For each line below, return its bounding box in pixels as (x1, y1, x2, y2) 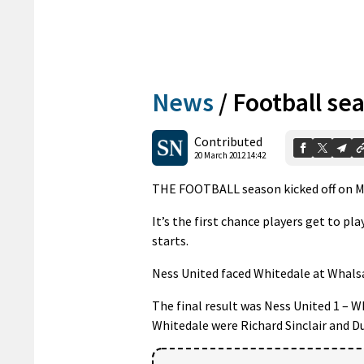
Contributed (194, 133, 262, 150)
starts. (152, 232, 188, 249)
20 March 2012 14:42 (194, 149, 266, 162)
